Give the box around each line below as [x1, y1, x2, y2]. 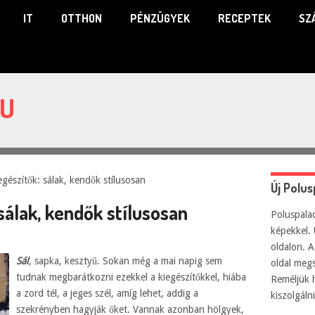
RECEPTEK [218, 11, 271, 25]
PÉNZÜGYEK [130, 11, 190, 25]
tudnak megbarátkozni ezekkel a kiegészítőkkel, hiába [16, 271, 247, 283]
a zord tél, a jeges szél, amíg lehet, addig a [16, 288, 199, 299]
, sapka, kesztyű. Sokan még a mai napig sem [29, 255, 223, 266]
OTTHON [61, 11, 102, 25]
